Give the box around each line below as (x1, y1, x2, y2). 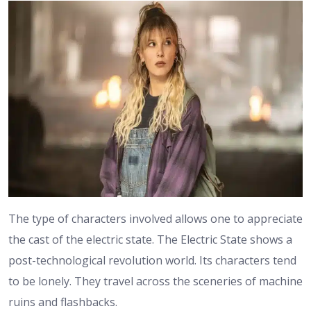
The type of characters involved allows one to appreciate (8, 210, 303, 226)
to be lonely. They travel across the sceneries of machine (8, 273, 303, 289)
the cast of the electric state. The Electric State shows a (8, 231, 292, 247)
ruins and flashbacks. (8, 294, 117, 310)
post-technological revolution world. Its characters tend (8, 252, 296, 268)
